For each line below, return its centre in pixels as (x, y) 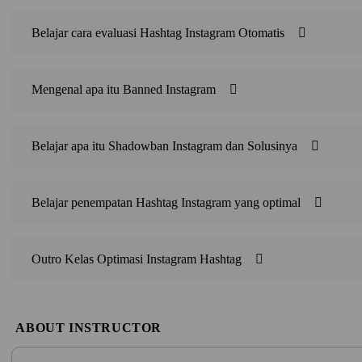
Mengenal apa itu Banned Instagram (124, 90)
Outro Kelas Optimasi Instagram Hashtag (137, 259)
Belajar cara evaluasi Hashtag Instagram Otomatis (158, 33)
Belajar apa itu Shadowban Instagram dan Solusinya (165, 146)
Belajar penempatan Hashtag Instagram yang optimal (166, 203)
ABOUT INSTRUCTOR (88, 328)
